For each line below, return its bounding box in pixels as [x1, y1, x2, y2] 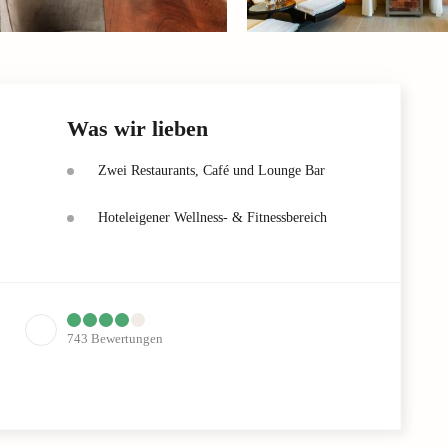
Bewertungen [91, 330, 163, 346]
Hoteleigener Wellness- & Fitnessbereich [98, 209, 327, 225]
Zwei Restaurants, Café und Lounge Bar [98, 162, 325, 178]
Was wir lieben [67, 115, 208, 141]
